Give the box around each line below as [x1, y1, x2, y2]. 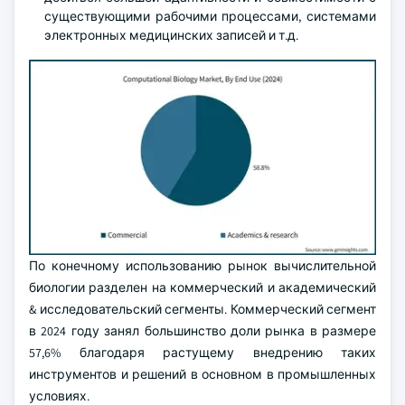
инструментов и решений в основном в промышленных [29, 366, 376, 382]
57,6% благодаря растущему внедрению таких [29, 344, 376, 361]
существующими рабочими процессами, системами [44, 8, 376, 24]
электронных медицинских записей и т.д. [44, 27, 298, 43]
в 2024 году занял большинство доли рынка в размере [29, 323, 376, 339]
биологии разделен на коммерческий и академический [29, 279, 376, 296]
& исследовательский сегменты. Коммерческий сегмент [29, 301, 376, 317]
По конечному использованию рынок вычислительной [29, 258, 376, 274]
